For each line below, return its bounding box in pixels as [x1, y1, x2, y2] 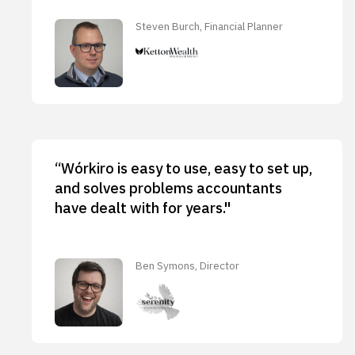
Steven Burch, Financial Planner [136, 18, 284, 33]
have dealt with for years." [54, 197, 231, 217]
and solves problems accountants [54, 177, 282, 197]
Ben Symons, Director [136, 258, 240, 273]
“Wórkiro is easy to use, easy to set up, [54, 158, 312, 177]
